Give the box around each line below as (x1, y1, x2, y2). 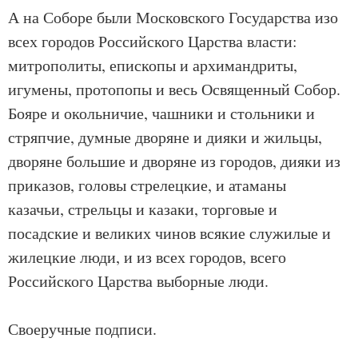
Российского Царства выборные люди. (8, 270, 268, 292)
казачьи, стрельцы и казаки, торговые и (8, 198, 277, 220)
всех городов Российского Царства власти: (8, 30, 297, 52)
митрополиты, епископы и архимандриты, (8, 54, 297, 76)
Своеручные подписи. (8, 318, 157, 340)
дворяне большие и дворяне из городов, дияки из (8, 150, 340, 172)
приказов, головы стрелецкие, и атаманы (8, 174, 286, 196)
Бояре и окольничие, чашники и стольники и (8, 102, 315, 124)
